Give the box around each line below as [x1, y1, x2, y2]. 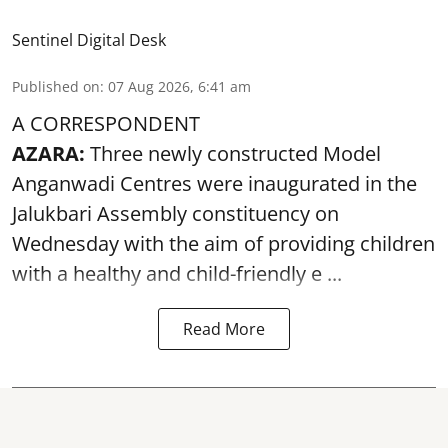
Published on [12, 77, 100, 96]
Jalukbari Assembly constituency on [12, 200, 339, 227]
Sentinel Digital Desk [12, 29, 166, 51]
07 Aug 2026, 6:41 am [108, 77, 251, 96]
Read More [183, 318, 265, 340]
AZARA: [12, 140, 85, 167]
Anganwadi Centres [12, 170, 192, 197]
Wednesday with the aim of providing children [12, 230, 435, 257]
